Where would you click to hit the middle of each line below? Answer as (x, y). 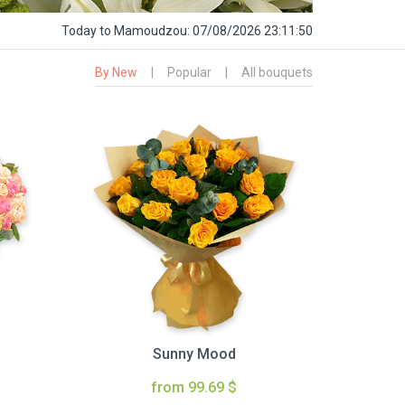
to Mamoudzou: (146, 31)
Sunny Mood (194, 354)
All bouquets (277, 73)
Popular (189, 73)
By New (116, 73)
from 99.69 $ (194, 388)
